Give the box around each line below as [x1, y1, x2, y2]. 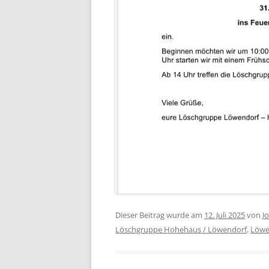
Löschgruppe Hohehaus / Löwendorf [115, 224, 247, 235]
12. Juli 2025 [204, 210, 245, 221]
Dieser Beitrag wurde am [115, 210, 204, 221]
